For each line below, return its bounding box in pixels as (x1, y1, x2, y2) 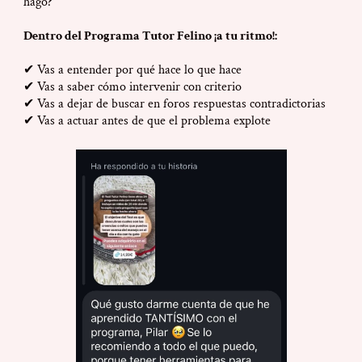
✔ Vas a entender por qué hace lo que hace (23, 61, 242, 79)
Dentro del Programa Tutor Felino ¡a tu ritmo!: (23, 27, 277, 45)
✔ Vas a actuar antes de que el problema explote (23, 112, 271, 130)
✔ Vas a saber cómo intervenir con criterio (23, 78, 242, 96)
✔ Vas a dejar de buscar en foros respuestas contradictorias (23, 95, 326, 113)
